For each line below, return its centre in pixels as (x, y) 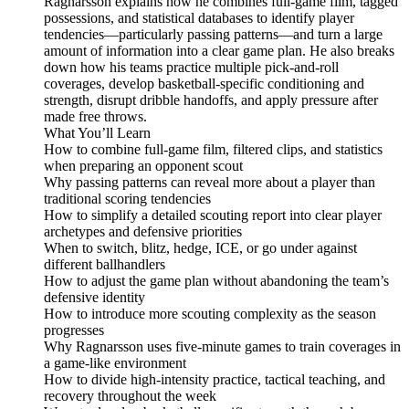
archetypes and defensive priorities (143, 232)
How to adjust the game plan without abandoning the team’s (216, 281)
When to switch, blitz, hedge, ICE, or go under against (200, 248)
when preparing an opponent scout (143, 166)
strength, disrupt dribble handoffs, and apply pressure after (211, 100)
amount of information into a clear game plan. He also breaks (219, 51)
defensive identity (94, 298)
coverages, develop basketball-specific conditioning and (204, 84)
